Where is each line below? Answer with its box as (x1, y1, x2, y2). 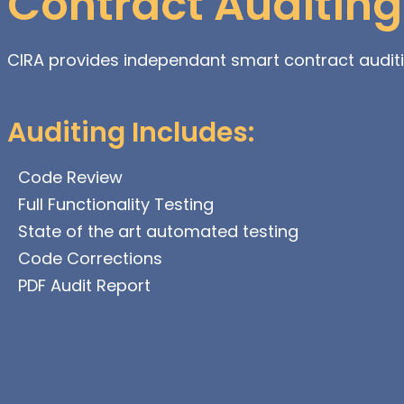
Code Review (18, 165, 123, 188)
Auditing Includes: (7, 113, 254, 151)
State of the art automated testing (18, 219, 298, 243)
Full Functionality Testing (18, 192, 214, 216)
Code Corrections (18, 246, 162, 270)
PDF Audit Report (18, 273, 151, 297)
